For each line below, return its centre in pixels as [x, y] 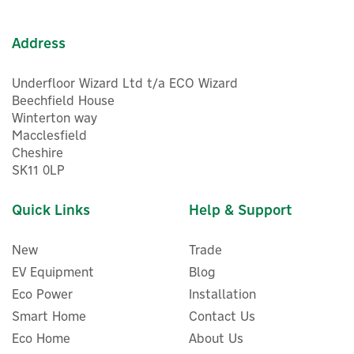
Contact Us [222, 316]
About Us [216, 339]
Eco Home [41, 339]
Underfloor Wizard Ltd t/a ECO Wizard [125, 83]
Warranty [189, 22]
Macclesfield [49, 136]
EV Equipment [53, 272]
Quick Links [51, 210]
